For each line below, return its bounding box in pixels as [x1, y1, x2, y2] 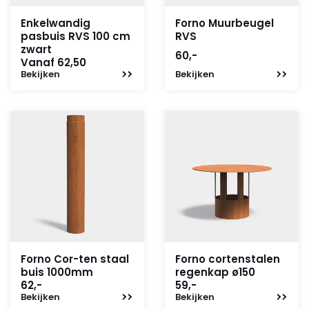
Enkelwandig [21, 15, 90, 30]
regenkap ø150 [175, 264, 255, 279]
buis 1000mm [21, 264, 93, 279]
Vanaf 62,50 [21, 54, 86, 70]
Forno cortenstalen [175, 251, 280, 266]
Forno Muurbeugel [175, 15, 274, 30]
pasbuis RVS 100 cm [21, 28, 130, 43]
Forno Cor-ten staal [21, 251, 129, 266]
